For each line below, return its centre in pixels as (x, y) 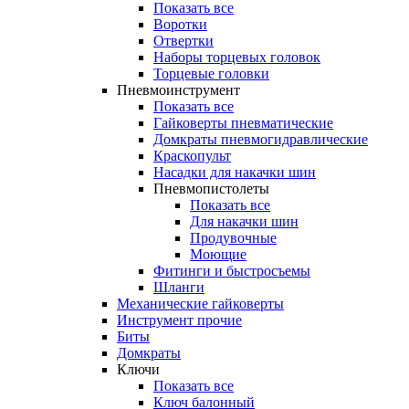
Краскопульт (192, 156)
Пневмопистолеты (211, 189)
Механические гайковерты (200, 304)
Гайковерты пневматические (243, 123)
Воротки (180, 25)
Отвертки (184, 41)
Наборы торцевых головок (237, 58)
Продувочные (233, 238)
